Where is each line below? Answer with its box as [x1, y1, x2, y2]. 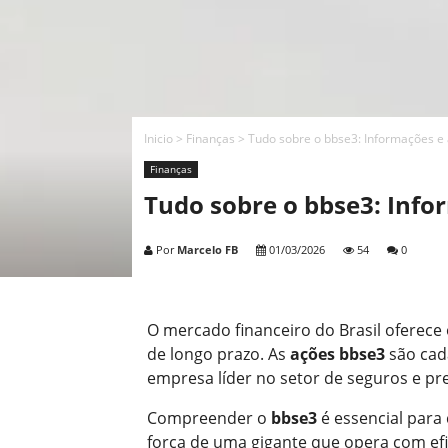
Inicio [144, 130, 173, 147]
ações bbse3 [290, 343, 385, 365]
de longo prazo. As [147, 343, 290, 365]
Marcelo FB [177, 242, 238, 257]
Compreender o [147, 407, 271, 429]
